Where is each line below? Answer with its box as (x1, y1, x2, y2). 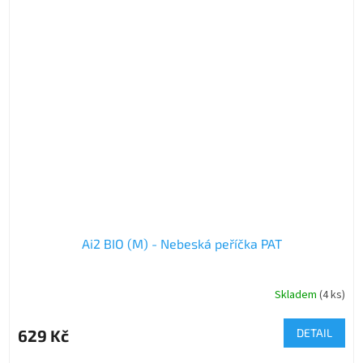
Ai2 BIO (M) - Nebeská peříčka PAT (81, 236, 282, 252)
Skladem (275, 286, 319, 303)
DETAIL (297, 326, 332, 340)
